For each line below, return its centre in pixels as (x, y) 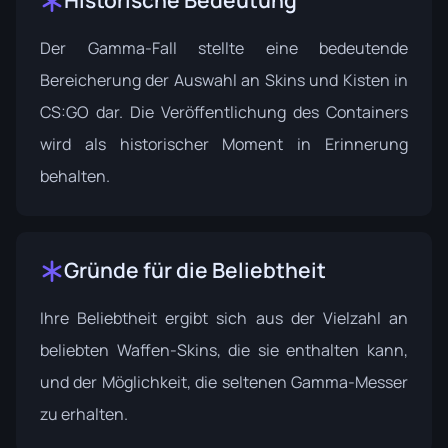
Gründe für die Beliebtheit (195, 270)
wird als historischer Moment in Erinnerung (224, 144)
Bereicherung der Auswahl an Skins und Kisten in (224, 80)
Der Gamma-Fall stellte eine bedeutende (224, 48)
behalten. (75, 176)
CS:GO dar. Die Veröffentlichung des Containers (224, 112)
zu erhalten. (84, 414)
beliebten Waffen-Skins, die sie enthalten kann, (224, 350)
